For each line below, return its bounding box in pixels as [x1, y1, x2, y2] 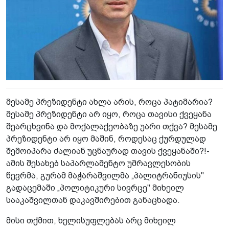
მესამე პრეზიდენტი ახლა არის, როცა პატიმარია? [6, 97, 213, 106]
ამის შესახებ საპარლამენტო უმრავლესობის [6, 158, 191, 168]
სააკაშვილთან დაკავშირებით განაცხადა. [6, 195, 180, 204]
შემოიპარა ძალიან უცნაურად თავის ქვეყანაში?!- [6, 146, 210, 155]
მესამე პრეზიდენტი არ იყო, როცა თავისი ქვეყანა [6, 109, 212, 119]
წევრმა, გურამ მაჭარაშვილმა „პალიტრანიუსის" [6, 171, 204, 180]
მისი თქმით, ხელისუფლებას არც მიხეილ [6, 216, 176, 225]
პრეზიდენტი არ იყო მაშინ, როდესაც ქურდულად [6, 134, 206, 143]
